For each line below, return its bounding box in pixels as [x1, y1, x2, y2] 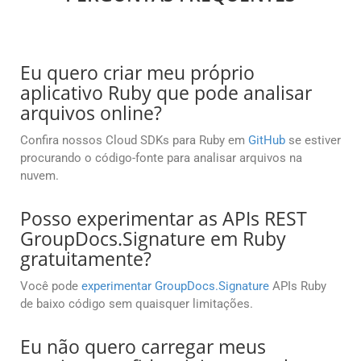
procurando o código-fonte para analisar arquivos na [20, 151, 302, 166]
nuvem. [20, 168, 59, 184]
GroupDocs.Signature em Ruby [20, 226, 286, 252]
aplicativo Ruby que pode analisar [20, 80, 312, 106]
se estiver [285, 133, 341, 148]
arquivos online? [20, 100, 162, 127]
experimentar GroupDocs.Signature [81, 279, 269, 294]
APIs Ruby [269, 279, 326, 294]
